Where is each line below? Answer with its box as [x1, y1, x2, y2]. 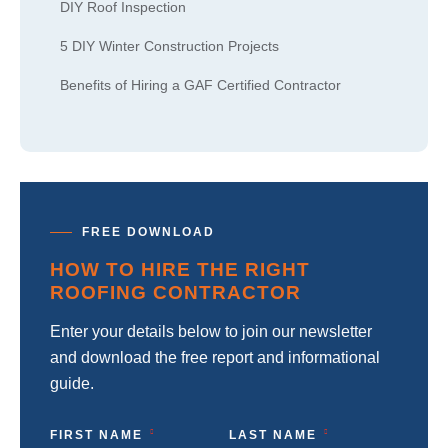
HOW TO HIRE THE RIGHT [50, 259, 310, 280]
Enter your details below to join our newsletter [50, 323, 372, 340]
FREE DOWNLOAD [82, 225, 215, 239]
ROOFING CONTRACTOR [50, 282, 301, 303]
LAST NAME [229, 428, 317, 442]
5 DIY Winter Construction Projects [60, 38, 279, 54]
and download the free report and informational [50, 349, 380, 366]
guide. [50, 375, 94, 392]
